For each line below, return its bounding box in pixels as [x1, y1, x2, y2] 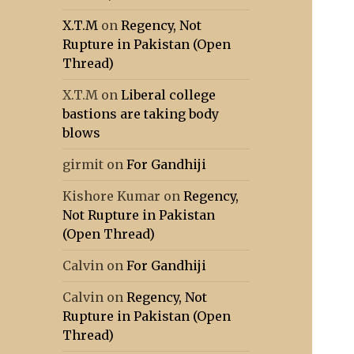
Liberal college [121, 87, 217, 104]
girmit [62, 156, 104, 173]
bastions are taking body [62, 106, 220, 122]
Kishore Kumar [62, 188, 161, 205]
